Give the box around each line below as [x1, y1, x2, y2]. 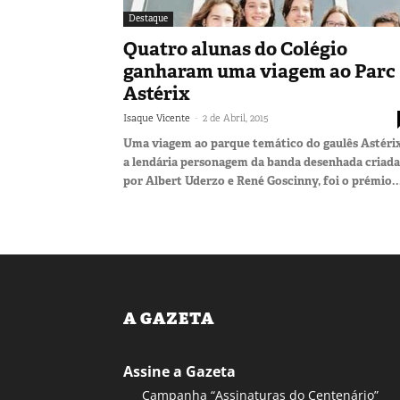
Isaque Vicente [123, 111, 190, 124]
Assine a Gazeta [123, 361, 236, 381]
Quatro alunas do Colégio [123, 36, 347, 62]
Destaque [129, 12, 168, 24]
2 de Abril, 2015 [203, 111, 269, 124]
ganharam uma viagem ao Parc [123, 58, 396, 84]
